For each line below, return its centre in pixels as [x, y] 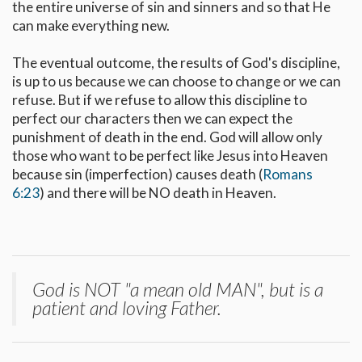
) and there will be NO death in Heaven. [158, 192]
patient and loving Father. [127, 307]
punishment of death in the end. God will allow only [167, 137]
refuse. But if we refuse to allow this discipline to [160, 99]
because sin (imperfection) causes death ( [137, 174]
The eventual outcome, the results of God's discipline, [176, 62]
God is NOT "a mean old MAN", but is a [178, 289]
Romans [288, 174]
